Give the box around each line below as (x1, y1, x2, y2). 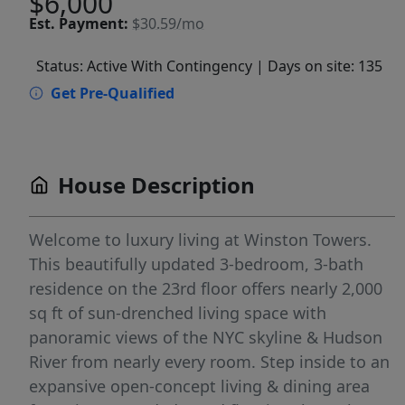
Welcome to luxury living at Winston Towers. (29, 229, 372, 251)
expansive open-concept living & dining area (29, 375, 370, 398)
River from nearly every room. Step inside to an (29, 351, 390, 373)
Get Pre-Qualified (51, 83, 174, 104)
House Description (58, 170, 255, 201)
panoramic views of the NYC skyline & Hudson (29, 326, 382, 349)
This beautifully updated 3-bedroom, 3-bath (29, 253, 363, 276)
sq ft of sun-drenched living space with (29, 302, 326, 325)
